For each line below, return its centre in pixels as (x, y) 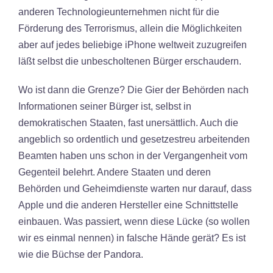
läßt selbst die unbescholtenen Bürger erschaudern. (130, 61)
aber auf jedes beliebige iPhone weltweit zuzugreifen (133, 45)
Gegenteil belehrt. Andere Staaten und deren (115, 172)
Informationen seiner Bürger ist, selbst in (105, 106)
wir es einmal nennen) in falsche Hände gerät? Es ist (132, 238)
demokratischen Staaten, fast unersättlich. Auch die (128, 123)
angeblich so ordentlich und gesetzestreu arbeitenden (134, 139)
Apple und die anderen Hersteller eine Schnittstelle (128, 205)
